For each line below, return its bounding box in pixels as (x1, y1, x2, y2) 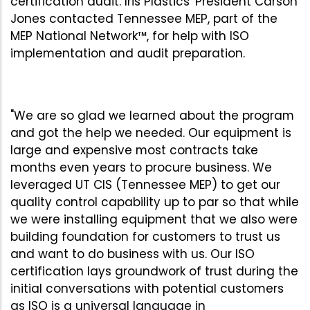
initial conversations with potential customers (10, 280, 284, 297)
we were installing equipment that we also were (10, 210, 298, 228)
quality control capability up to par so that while (10, 193, 299, 210)
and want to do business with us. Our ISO (10, 245, 255, 262)
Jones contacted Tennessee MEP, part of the (10, 10, 277, 27)
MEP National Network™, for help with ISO (10, 27, 249, 44)
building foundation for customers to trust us (10, 228, 280, 245)
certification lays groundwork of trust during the (10, 262, 298, 280)
